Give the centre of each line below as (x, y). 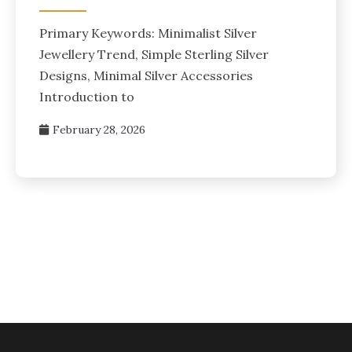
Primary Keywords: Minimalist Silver (148, 33)
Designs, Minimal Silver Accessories (146, 76)
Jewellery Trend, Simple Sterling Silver (154, 55)
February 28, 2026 (99, 130)
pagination (61, 267)
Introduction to (87, 97)
